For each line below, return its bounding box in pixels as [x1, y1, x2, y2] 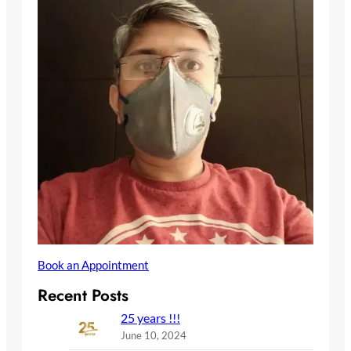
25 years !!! [121, 310, 180, 325]
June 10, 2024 [121, 329, 186, 342]
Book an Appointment [38, 258, 149, 273]
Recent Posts [38, 284, 128, 307]
